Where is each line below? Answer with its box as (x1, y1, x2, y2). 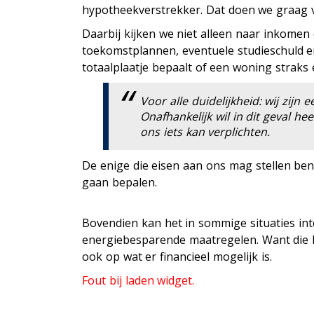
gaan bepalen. (82, 174, 157, 190)
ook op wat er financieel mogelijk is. (82, 248, 272, 264)
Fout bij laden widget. (82, 272, 195, 288)
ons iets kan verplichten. (140, 123, 271, 139)
